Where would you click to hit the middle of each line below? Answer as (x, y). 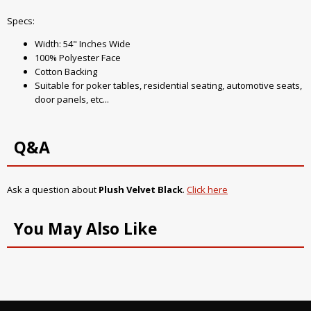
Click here (207, 190)
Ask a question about (53, 190)
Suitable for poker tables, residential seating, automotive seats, (168, 86)
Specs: (21, 21)
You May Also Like (86, 229)
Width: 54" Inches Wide (83, 44)
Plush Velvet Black (141, 190)
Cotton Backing (66, 72)
